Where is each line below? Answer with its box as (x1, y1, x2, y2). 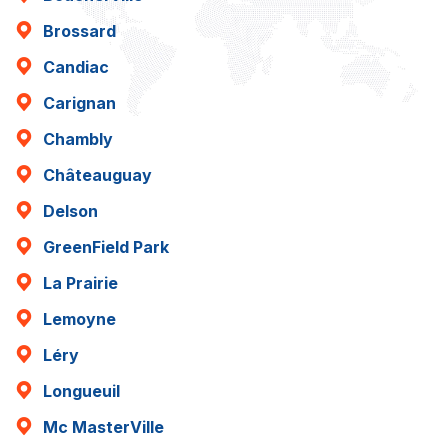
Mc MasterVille (43, 417, 164, 437)
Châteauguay (43, 165, 152, 185)
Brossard (43, 21, 116, 41)
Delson (43, 201, 98, 221)
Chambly (43, 129, 113, 149)
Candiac (43, 57, 109, 77)
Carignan (43, 93, 116, 113)
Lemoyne (43, 309, 116, 329)
